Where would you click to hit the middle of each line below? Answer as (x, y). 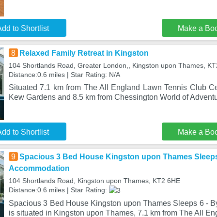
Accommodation (39, 168)
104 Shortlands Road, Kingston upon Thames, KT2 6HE (94, 181)
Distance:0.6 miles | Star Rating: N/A (64, 75)
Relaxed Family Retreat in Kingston (84, 53)
